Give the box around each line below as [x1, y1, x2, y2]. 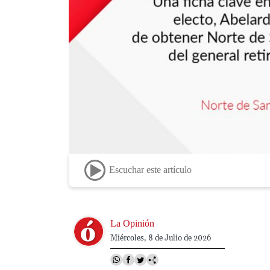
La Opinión [110, 218, 154, 228]
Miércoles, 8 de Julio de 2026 [110, 233, 211, 243]
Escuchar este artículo [108, 165, 192, 175]
